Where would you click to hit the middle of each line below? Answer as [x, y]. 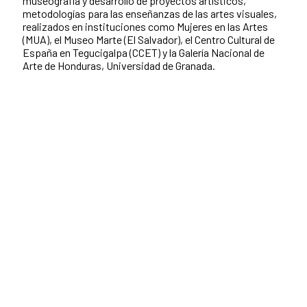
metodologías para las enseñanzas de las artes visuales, [150, 14]
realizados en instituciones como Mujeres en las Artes [145, 27]
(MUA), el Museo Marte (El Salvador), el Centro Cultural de [149, 40]
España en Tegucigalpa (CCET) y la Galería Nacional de [144, 53]
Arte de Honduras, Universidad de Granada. [119, 66]
